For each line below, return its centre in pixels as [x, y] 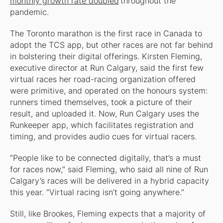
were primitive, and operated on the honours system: [109, 91]
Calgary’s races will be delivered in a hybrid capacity [109, 181]
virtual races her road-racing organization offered [103, 79]
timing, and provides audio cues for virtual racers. [103, 136]
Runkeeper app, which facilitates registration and [102, 125]
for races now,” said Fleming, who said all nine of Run [109, 169]
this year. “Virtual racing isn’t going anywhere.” [97, 192]
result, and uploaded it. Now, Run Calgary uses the [104, 113]
